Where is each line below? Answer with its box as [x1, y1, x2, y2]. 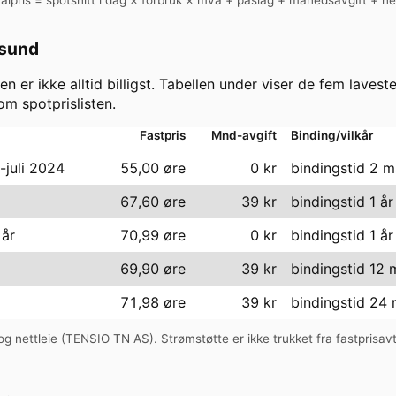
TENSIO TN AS [65, 331, 149, 346]
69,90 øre [120, 259, 186, 278]
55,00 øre [120, 158, 186, 177]
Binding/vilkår [291, 127, 373, 142]
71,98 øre [120, 293, 186, 311]
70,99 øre [120, 225, 186, 244]
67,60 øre [120, 192, 186, 210]
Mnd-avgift [211, 127, 277, 142]
